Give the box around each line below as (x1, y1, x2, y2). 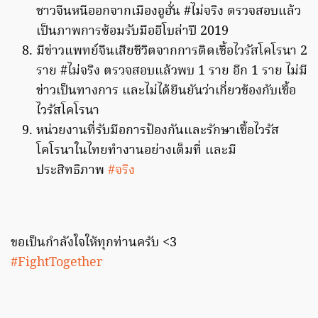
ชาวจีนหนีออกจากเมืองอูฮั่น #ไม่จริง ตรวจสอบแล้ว (36, 1, 301, 23)
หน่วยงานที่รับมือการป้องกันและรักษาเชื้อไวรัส (36, 121, 279, 142)
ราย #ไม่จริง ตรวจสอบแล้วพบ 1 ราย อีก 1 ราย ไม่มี (36, 61, 307, 82)
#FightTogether (11, 253, 102, 274)
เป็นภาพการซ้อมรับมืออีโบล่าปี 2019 (36, 21, 229, 43)
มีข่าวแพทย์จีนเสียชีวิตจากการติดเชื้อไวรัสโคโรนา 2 (36, 41, 307, 62)
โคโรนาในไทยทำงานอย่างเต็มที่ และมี (36, 141, 236, 162)
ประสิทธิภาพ (36, 160, 108, 182)
